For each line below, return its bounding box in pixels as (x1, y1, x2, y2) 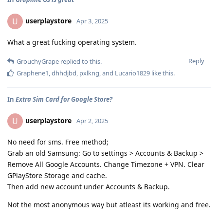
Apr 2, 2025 (76, 116, 108, 125)
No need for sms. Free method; (7, 137, 109, 146)
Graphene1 (17, 69, 49, 77)
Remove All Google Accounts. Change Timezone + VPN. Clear (7, 160, 204, 169)
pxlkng (79, 69, 99, 77)
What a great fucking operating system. (7, 37, 137, 47)
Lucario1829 (115, 69, 150, 77)
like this (150, 69, 173, 77)
